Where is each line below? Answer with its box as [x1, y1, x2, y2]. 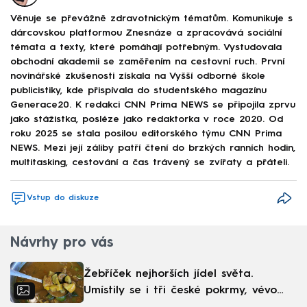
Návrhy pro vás [10, 236, 113, 251]
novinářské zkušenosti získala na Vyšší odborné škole [10, 71, 265, 82]
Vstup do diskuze [27, 194, 99, 203]
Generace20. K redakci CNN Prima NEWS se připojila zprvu [10, 100, 295, 110]
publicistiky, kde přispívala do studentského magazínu [10, 86, 267, 96]
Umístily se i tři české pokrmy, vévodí [84, 285, 287, 297]
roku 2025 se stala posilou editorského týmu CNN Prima [10, 129, 282, 139]
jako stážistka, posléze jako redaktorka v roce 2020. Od [10, 114, 283, 125]
